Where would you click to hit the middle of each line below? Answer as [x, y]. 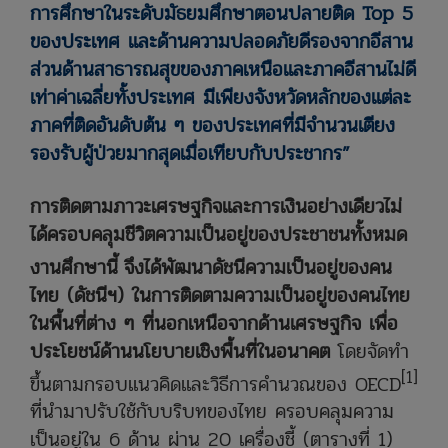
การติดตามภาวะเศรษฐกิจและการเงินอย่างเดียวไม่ [216, 206]
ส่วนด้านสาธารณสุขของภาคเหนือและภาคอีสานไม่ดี [223, 69]
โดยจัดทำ [369, 351]
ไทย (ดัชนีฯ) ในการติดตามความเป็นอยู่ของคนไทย [220, 295]
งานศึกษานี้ [74, 267]
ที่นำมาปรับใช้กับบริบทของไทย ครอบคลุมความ [212, 412]
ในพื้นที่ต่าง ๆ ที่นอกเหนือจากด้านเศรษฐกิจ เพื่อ [214, 323]
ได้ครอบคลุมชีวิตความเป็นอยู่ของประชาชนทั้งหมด [218, 234]
